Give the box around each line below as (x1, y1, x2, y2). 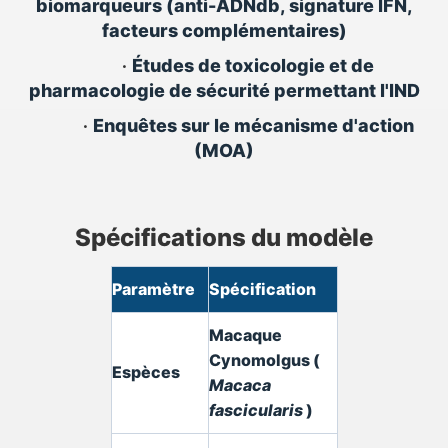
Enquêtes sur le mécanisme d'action (92, 115, 414, 136)
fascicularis (208, 400, 306, 420)
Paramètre (111, 279, 195, 299)
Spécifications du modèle (75, 223, 373, 252)
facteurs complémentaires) (101, 20, 347, 41)
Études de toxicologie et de (132, 55, 374, 76)
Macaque (208, 325, 282, 345)
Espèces (111, 362, 180, 382)
